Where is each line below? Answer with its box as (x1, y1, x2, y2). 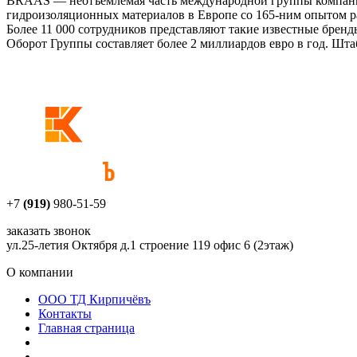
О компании (6, 265, 73, 279)
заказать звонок (6, 223, 91, 237)
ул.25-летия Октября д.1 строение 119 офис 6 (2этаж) (6, 237, 293, 252)
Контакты (38, 306, 92, 320)
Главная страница (38, 320, 135, 335)
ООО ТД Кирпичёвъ (38, 292, 151, 306)
